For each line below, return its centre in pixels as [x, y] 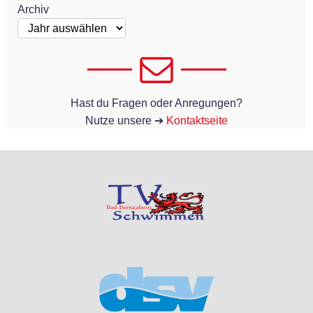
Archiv [33, 9]
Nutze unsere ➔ [126, 120]
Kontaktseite [197, 120]
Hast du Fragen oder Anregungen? [156, 103]
